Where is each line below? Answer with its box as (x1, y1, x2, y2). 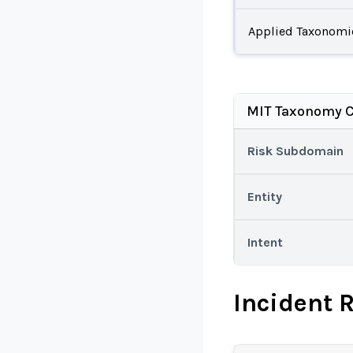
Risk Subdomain (247, 143, 344, 158)
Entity (247, 189, 282, 204)
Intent (247, 235, 283, 250)
